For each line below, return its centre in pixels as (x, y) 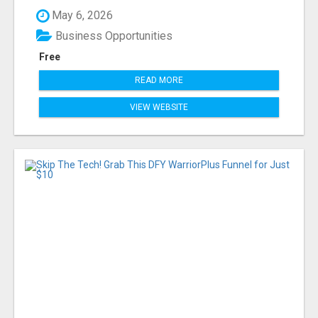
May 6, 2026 (81, 16)
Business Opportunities (113, 35)
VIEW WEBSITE (159, 107)
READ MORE (159, 80)
